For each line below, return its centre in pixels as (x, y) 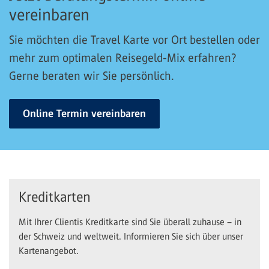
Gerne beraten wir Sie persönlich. (91, 75)
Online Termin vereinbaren (84, 113)
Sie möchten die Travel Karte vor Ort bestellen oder (134, 39)
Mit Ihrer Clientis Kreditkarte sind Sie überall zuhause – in (130, 222)
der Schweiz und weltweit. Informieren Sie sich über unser (131, 236)
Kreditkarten (55, 197)
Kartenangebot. (49, 250)
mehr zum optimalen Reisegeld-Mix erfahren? (123, 57)
